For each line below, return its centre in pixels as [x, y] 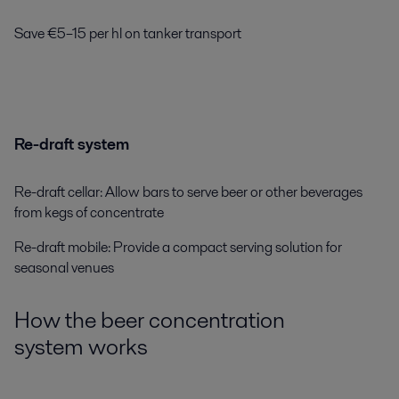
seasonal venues [64, 267]
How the [57, 319]
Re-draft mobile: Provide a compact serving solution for [178, 247]
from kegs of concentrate [89, 212]
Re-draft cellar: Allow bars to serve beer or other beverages [188, 191]
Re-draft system [72, 145]
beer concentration [193, 319]
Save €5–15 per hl [69, 34]
